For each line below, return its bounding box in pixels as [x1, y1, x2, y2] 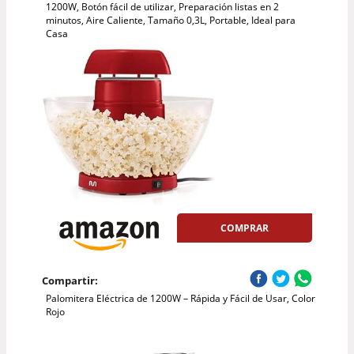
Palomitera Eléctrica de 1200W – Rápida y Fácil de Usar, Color [45, 292, 315, 306]
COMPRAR [220, 220, 269, 235]
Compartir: [41, 273, 98, 288]
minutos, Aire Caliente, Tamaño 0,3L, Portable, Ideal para [45, 13, 296, 27]
